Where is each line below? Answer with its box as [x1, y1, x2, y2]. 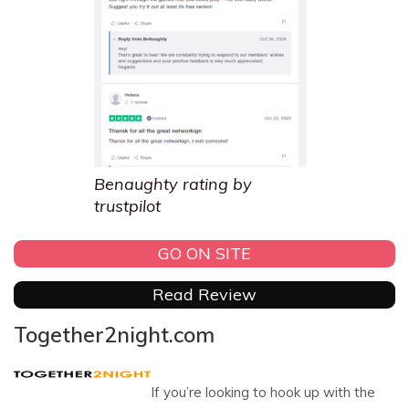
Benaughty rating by [93, 173, 252, 194]
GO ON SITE [158, 243, 251, 265]
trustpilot [93, 194, 161, 216]
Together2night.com [14, 320, 215, 348]
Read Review [152, 284, 257, 306]
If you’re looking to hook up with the [151, 383, 375, 401]
